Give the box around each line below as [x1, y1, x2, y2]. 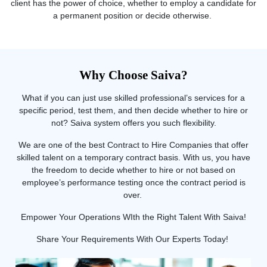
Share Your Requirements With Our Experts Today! [36, 234, 231, 244]
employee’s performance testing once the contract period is [21, 178, 246, 188]
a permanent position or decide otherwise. [53, 11, 214, 21]
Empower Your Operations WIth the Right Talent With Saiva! [21, 212, 246, 222]
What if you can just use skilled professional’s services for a [22, 93, 245, 103]
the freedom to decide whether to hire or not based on [32, 165, 235, 175]
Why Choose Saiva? [79, 68, 188, 82]
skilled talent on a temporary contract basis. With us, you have [17, 153, 250, 163]
